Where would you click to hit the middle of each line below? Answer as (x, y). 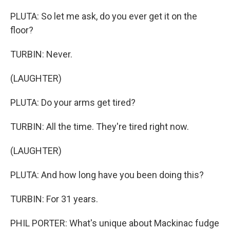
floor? (22, 30)
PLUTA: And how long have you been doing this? (107, 175)
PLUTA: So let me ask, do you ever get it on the (104, 16)
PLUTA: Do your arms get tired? (73, 102)
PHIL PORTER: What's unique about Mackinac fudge (115, 223)
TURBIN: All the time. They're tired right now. (100, 127)
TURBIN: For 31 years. (54, 199)
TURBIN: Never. (41, 54)
